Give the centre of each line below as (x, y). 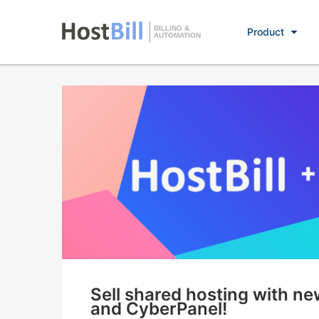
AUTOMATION (177, 35)
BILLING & (172, 28)
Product (265, 32)
